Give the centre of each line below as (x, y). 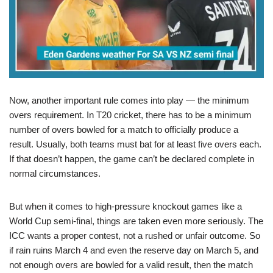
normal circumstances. (55, 173)
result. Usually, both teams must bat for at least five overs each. (135, 144)
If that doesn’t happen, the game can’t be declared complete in (132, 158)
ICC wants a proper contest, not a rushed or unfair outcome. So (135, 235)
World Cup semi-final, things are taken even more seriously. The (136, 221)
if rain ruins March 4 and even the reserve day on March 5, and (134, 250)
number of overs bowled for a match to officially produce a (124, 129)
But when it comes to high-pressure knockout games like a (126, 206)
